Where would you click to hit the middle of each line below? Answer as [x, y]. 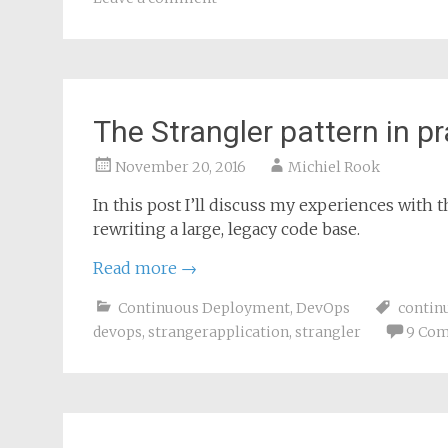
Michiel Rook [334, 167]
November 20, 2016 [180, 167]
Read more [137, 268]
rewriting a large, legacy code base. [226, 229]
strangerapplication [218, 332]
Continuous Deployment [204, 308]
